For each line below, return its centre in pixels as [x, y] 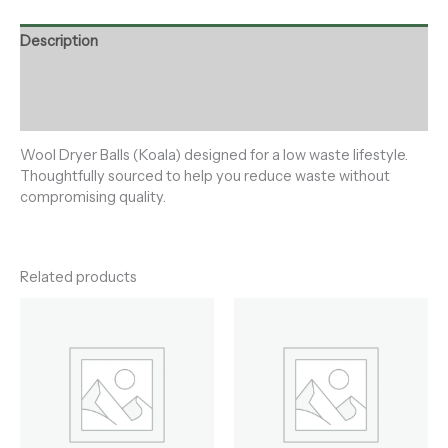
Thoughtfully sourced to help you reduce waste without [205, 176]
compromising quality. [93, 197]
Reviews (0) [59, 112]
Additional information [94, 76]
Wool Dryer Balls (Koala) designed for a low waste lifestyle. [214, 155]
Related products [78, 276]
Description [59, 41]
